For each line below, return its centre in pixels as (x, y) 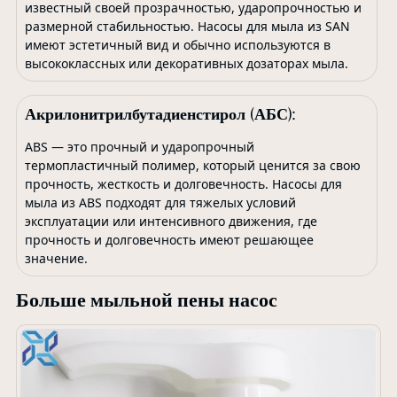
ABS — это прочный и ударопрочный (139, 146)
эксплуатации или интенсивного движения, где (171, 221)
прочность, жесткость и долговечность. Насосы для (183, 183)
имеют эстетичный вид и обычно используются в (177, 44)
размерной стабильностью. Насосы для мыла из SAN (187, 26)
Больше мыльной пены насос (146, 300)
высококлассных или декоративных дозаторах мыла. (186, 63)
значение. (56, 258)
